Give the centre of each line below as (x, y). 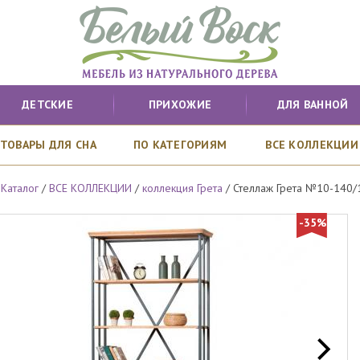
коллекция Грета (183, 188)
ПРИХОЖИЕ (180, 104)
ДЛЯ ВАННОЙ (313, 104)
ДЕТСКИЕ (47, 104)
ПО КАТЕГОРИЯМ (180, 145)
